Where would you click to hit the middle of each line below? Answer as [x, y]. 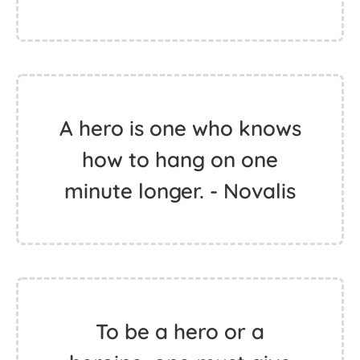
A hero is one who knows [180, 128]
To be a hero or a [180, 331]
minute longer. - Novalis [180, 191]
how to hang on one [180, 160]
